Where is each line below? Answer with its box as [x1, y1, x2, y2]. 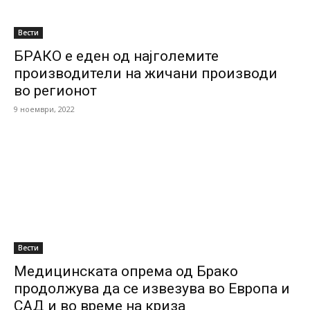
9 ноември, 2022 [14, 104, 75, 114]
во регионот [14, 82, 97, 99]
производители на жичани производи [14, 65, 277, 82]
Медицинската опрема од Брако [14, 263, 238, 280]
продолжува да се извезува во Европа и [14, 280, 290, 297]
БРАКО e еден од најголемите [14, 48, 219, 64]
